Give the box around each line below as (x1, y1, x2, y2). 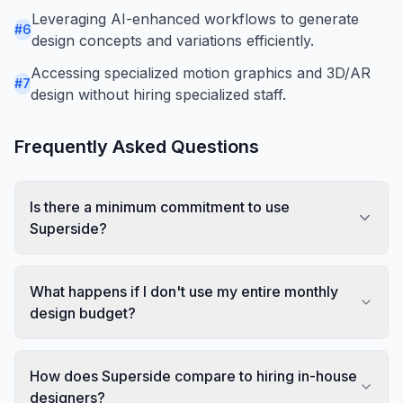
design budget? (30, 303, 136, 322)
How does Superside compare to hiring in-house (30, 366, 357, 385)
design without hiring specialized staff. (31, 85, 286, 103)
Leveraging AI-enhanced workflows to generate (31, 9, 359, 28)
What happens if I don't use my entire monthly (30, 282, 338, 300)
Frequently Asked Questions (14, 135, 259, 157)
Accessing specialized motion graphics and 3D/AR (31, 63, 371, 82)
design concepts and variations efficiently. (31, 31, 314, 49)
